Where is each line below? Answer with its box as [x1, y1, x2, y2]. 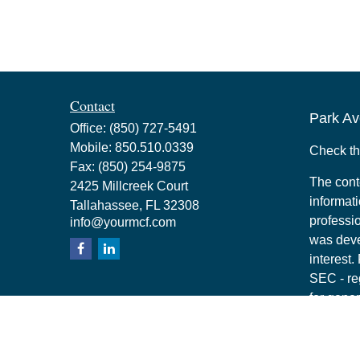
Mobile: [70, 140, 115, 154]
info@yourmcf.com [70, 215, 176, 229]
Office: [70, 121, 109, 135]
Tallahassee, [70, 198, 142, 212]
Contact [70, 95, 115, 115]
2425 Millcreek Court [70, 178, 188, 193]
